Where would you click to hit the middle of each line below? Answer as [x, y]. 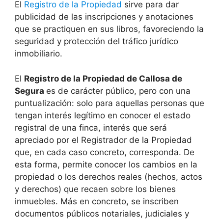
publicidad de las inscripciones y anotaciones [104, 17]
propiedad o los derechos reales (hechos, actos [109, 177]
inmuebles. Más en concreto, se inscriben [97, 201]
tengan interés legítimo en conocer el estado [103, 115]
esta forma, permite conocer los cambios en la [106, 164]
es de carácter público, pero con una [118, 91]
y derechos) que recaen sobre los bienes [95, 189]
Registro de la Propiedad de [82, 78]
